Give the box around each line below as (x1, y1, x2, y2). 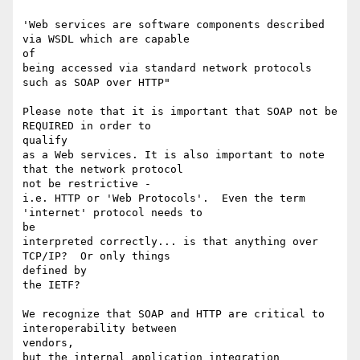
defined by (22, 264, 87, 277)
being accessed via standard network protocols (22, 62, 312, 75)
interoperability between (22, 322, 177, 335)
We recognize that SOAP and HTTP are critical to (22, 308, 325, 321)
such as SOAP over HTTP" (22, 76, 170, 89)
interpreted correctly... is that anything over (22, 235, 318, 248)
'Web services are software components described (22, 18, 325, 31)
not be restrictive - (22, 178, 151, 190)
